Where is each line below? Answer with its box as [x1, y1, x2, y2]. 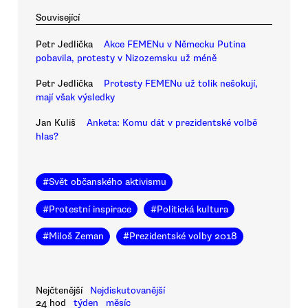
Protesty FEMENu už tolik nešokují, [104, 77, 258, 89]
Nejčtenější [36, 284, 82, 296]
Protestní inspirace [48, 203, 131, 215]
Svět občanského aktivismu [48, 175, 166, 188]
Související [36, 12, 80, 24]
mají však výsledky [36, 91, 115, 103]
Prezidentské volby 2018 [129, 230, 237, 243]
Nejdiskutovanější [90, 284, 166, 296]
